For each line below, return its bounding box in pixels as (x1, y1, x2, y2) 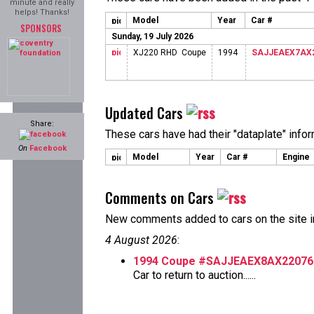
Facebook (29, 144, 67, 153)
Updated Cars (105, 102, 186, 123)
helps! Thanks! (15, 8, 69, 17)
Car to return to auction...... (133, 268, 256, 282)
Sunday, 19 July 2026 (111, 32, 193, 41)
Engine (282, 152, 310, 162)
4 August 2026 (105, 233, 177, 247)
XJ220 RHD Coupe (133, 48, 206, 57)
